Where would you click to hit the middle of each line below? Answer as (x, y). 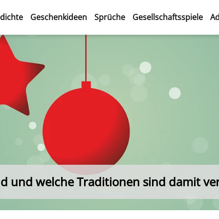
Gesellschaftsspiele (168, 17)
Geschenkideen (58, 17)
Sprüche (110, 17)
